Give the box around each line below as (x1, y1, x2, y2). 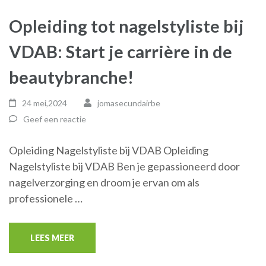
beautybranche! (9, 66, 134, 87)
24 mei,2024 (22, 97, 68, 108)
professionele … (9, 191, 83, 205)
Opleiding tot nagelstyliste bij (9, 15, 244, 36)
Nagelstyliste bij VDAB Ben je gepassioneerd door (9, 159, 240, 173)
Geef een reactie (23, 113, 86, 124)
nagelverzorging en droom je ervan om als (9, 175, 199, 189)
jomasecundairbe (97, 97, 160, 108)
